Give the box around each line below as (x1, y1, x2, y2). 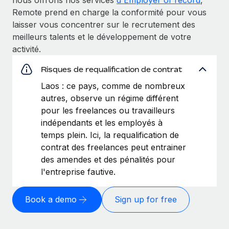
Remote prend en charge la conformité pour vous (12, 7, 207, 17)
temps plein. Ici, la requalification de (41, 129, 179, 140)
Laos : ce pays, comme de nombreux (41, 80, 185, 91)
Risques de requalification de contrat (41, 64, 182, 74)
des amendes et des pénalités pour (41, 154, 175, 165)
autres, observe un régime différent (41, 93, 178, 103)
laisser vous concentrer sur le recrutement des (12, 19, 195, 30)
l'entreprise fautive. (41, 166, 116, 177)
